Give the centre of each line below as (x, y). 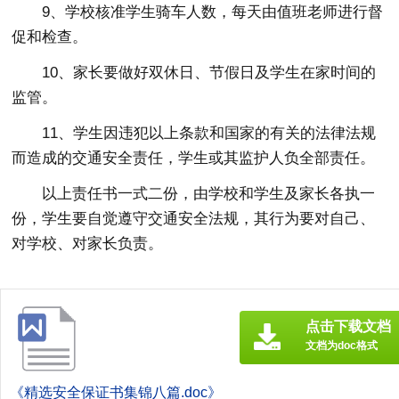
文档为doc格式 (342, 345)
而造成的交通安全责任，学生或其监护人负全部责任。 (194, 158)
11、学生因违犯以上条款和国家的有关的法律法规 (209, 133)
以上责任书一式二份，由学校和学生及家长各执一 (209, 193)
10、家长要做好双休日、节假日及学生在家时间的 (209, 72)
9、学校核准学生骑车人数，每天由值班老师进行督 (213, 12)
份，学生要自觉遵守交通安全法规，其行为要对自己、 (194, 218)
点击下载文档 (348, 326)
